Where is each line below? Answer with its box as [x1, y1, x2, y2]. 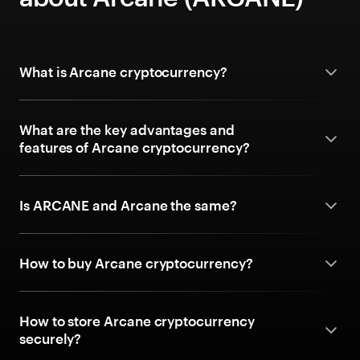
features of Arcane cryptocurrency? [19, 139, 250, 155]
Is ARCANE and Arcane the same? [19, 197, 237, 213]
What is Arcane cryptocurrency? [19, 63, 227, 80]
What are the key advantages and [19, 121, 235, 137]
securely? [19, 330, 82, 346]
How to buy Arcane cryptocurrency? [19, 255, 253, 271]
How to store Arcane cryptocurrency [19, 313, 255, 329]
